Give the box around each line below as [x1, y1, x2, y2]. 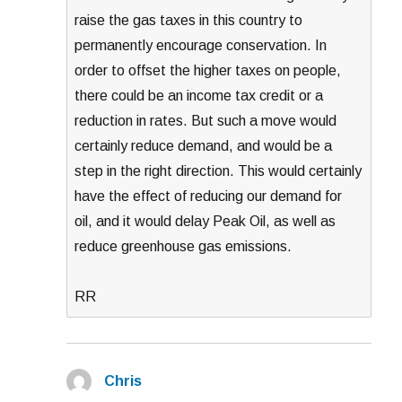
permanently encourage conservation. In [74, 37, 328, 53]
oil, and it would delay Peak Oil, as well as [74, 213, 336, 229]
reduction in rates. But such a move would [74, 112, 337, 128]
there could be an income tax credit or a [74, 87, 324, 103]
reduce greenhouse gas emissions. [74, 238, 293, 254]
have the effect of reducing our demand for [74, 188, 343, 204]
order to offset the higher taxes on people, [74, 62, 342, 78]
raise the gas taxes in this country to [74, 12, 303, 28]
